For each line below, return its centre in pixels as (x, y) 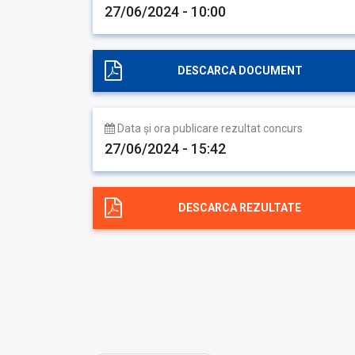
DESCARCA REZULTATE (240, 208)
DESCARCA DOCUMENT (240, 71)
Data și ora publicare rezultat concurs (209, 128)
